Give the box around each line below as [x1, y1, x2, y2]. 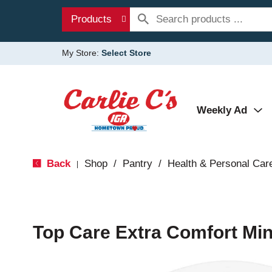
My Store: [62, 48, 101, 58]
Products [71, 13, 112, 25]
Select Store [101, 48, 151, 58]
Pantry [122, 158, 152, 169]
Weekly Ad [197, 104, 247, 116]
